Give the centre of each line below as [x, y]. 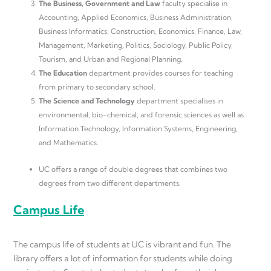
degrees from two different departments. [110, 183]
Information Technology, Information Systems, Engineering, [138, 129]
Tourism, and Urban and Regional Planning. [111, 59]
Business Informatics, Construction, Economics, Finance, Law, [140, 31]
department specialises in [180, 101]
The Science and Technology [88, 101]
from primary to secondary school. [97, 87]
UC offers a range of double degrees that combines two [133, 169]
